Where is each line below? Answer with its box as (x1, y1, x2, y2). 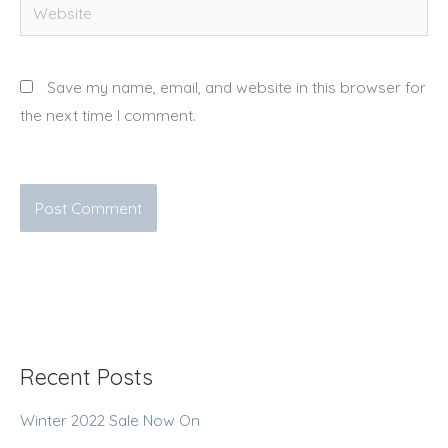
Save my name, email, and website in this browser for (47, 76, 426, 97)
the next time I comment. (20, 104, 196, 125)
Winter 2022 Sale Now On (20, 409, 200, 430)
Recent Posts (20, 362, 153, 390)
